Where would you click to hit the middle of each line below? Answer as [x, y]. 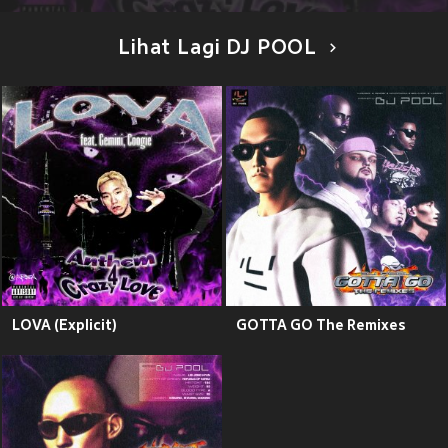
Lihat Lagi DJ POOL [217, 49]
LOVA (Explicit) [64, 325]
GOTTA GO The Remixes [321, 325]
